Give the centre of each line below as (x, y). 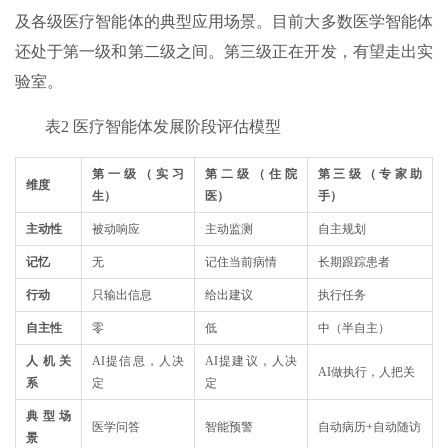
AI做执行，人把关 (366, 372)
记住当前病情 (241, 262)
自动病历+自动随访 (369, 427)
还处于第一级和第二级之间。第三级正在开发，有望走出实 (224, 52)
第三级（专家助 (370, 174)
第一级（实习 (138, 174)
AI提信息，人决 (138, 361)
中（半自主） (354, 328)
